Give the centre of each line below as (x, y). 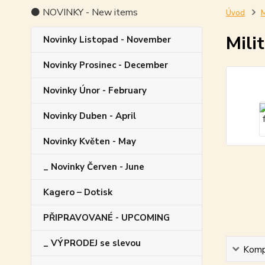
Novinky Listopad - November (107, 39)
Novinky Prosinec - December (106, 65)
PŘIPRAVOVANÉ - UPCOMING (106, 217)
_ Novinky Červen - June (94, 167)
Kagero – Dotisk (78, 192)
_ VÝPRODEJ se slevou (92, 243)
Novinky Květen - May (90, 141)
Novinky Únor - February (95, 90)
